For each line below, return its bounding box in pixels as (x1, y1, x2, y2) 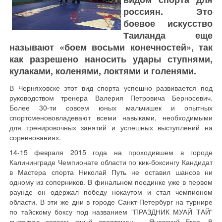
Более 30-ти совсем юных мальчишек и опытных (9, 103, 213, 112)
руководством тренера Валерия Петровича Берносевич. (9, 93, 213, 103)
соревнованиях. (9, 132, 61, 142)
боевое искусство (123, 17, 213, 30)
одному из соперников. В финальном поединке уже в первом (9, 177, 213, 187)
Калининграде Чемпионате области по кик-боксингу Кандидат (9, 157, 213, 167)
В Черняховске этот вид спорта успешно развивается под (9, 83, 213, 93)
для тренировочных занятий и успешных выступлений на (9, 122, 213, 132)
